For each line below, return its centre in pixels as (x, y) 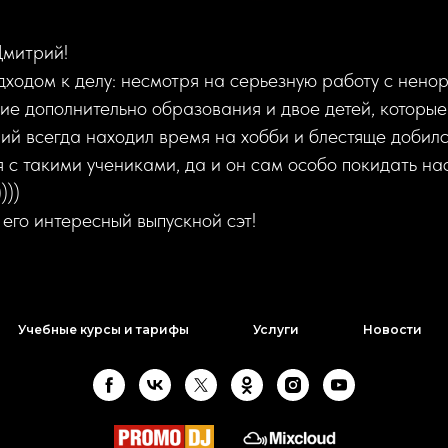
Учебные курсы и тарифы (103, 329)
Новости (392, 329)
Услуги (275, 329)
